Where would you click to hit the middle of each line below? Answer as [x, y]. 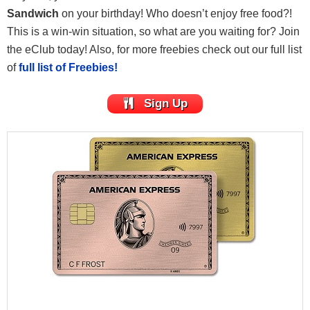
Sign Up [165, 104]
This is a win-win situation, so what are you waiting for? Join [153, 31]
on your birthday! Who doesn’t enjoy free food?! [175, 13]
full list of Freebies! [68, 67]
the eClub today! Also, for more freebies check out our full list [154, 49]
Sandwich [33, 13]
